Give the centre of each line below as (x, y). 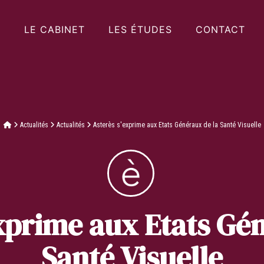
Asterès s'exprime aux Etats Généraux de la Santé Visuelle (177, 125)
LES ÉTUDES (140, 29)
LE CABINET (54, 29)
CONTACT (220, 29)
